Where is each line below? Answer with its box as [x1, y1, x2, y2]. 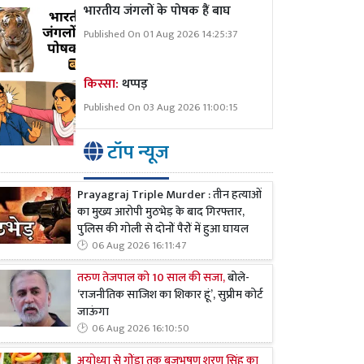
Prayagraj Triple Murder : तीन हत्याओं [77, 185, 262, 206]
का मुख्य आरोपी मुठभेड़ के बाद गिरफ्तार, [77, 202, 245, 223]
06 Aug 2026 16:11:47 [92, 237, 186, 255]
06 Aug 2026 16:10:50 [92, 320, 189, 338]
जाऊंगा [77, 302, 109, 323]
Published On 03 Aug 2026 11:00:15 [84, 99, 238, 116]
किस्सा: [84, 73, 122, 95]
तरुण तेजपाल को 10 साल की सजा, [77, 268, 227, 288]
